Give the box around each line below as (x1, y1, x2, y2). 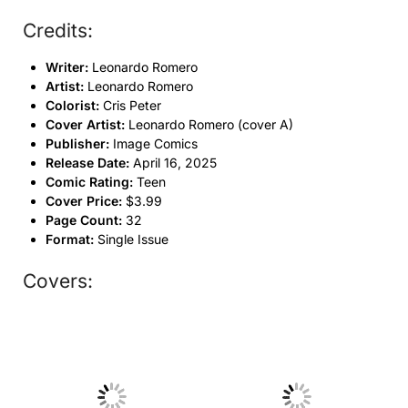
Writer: (46, 58, 88, 75)
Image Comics (109, 135, 198, 151)
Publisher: (46, 135, 109, 151)
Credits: (23, 18, 93, 42)
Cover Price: (46, 192, 122, 209)
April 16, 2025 (129, 154, 217, 170)
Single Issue (94, 230, 168, 247)
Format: (46, 230, 94, 247)
